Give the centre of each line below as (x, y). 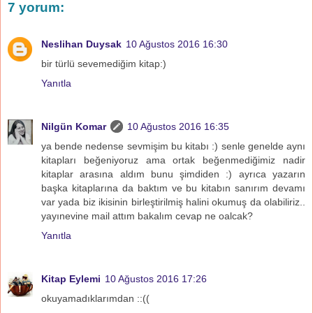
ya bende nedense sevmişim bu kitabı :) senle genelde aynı (173, 146)
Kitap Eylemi (71, 278)
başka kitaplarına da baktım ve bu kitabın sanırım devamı (173, 188)
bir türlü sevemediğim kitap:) (104, 63)
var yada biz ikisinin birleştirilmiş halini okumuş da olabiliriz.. (173, 202)
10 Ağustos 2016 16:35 (178, 126)
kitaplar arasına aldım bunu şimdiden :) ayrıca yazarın (173, 174)
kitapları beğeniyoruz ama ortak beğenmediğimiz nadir (173, 160)
